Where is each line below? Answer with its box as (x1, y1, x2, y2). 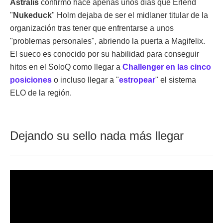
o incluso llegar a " (52, 75, 119, 84)
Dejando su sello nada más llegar (10, 128, 184, 142)
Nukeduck (13, 10, 52, 19)
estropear (119, 75, 155, 84)
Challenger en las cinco (122, 62, 211, 71)
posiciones (10, 75, 52, 84)
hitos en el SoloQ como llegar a (10, 62, 122, 71)
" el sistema (155, 75, 196, 84)
